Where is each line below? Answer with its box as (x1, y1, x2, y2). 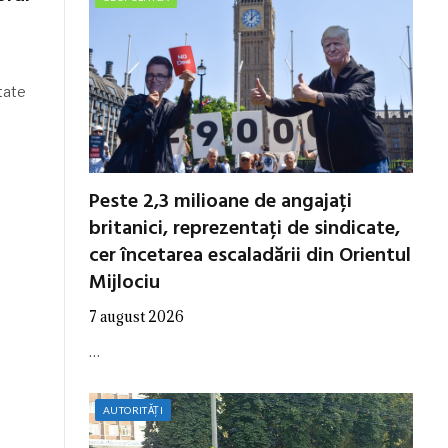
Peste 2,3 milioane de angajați (89, 185, 352, 218)
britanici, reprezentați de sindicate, (89, 212, 400, 245)
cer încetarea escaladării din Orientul (89, 239, 411, 272)
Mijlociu (89, 266, 160, 299)
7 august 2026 (89, 306, 184, 326)
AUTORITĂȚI (103, 403, 163, 416)
